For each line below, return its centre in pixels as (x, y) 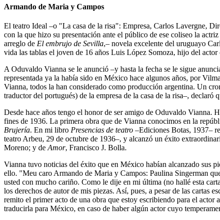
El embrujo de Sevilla (70, 44)
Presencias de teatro (102, 130)
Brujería (17, 130)
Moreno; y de (26, 148)
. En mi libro (50, 130)
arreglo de (20, 44)
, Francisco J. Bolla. (96, 148)
